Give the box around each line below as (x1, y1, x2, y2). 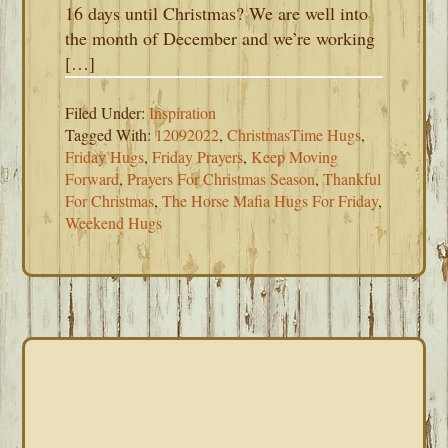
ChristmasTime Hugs (227, 124, 362, 145)
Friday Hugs (65, 146, 145, 167)
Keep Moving (251, 146, 339, 167)
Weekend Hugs (65, 212, 163, 233)
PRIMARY (35, 351, 190, 384)
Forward (65, 168, 120, 189)
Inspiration (149, 102, 217, 123)
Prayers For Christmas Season (127, 168, 316, 189)
